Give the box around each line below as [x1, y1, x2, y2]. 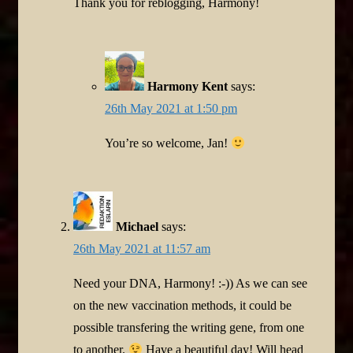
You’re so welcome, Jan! [105, 136, 231, 150]
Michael [116, 220, 158, 234]
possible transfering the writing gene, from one [73, 321, 304, 335]
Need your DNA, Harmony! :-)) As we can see [73, 277, 307, 291]
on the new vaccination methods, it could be [73, 299, 292, 313]
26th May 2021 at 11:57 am [73, 242, 210, 256]
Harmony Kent [147, 80, 228, 94]
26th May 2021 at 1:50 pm [105, 102, 237, 116]
